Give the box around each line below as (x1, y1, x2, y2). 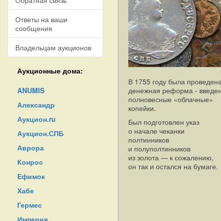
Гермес (17, 200, 42, 210)
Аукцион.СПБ (17, 128, 64, 138)
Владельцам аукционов (15, 42, 91, 52)
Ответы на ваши (15, 14, 68, 24)
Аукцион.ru (17, 114, 56, 124)
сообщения (15, 23, 52, 33)
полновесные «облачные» (128, 94, 213, 104)
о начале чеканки (128, 126, 184, 136)
